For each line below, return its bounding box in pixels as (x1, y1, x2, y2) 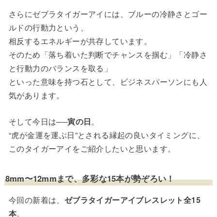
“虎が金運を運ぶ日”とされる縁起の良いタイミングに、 (8, 129, 205, 140)
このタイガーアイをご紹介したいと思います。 (8, 142, 176, 154)
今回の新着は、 (8, 194, 64, 206)
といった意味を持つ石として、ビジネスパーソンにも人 (8, 76, 207, 88)
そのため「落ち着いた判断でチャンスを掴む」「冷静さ (8, 49, 207, 61)
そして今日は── (8, 115, 68, 127)
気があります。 (8, 90, 64, 101)
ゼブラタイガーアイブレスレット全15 (64, 194, 201, 206)
